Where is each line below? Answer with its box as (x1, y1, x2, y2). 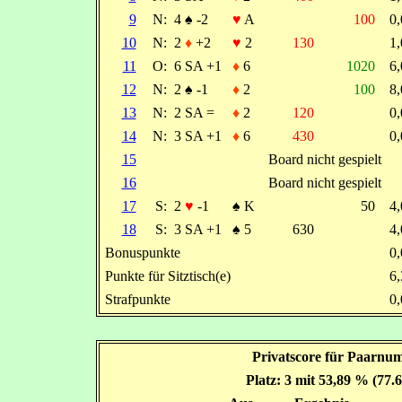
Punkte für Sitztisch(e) (104, 268, 231, 284)
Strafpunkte (104, 292, 170, 307)
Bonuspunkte (104, 245, 180, 260)
